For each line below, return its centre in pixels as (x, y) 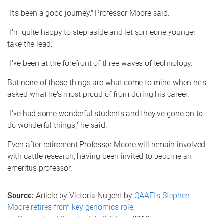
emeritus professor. (40, 168)
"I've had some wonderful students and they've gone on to (105, 113)
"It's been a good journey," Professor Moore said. (88, 13)
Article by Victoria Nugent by (85, 195)
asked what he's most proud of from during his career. (98, 94)
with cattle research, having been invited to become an (100, 156)
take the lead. (31, 44)
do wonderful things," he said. (57, 125)
